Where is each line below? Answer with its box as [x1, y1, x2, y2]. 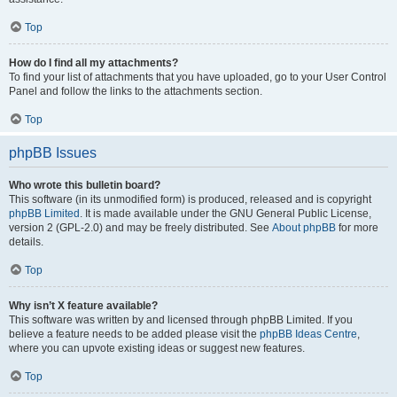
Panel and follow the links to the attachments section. [9, 85, 262, 97]
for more [336, 222, 378, 234]
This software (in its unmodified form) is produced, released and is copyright [9, 193, 371, 206]
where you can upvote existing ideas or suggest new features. [9, 342, 305, 354]
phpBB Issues [9, 145, 97, 160]
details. [9, 236, 43, 248]
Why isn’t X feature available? [9, 300, 158, 312]
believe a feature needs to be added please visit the [9, 328, 260, 340]
